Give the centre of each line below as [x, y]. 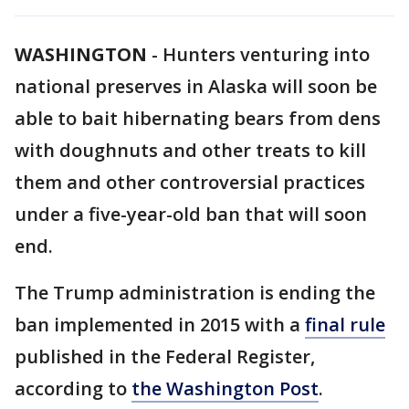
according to [73, 388]
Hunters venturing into [266, 54]
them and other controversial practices [190, 182]
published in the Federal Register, [165, 357]
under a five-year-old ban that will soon [191, 214]
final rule [345, 325]
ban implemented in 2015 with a [160, 325]
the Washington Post [225, 388]
